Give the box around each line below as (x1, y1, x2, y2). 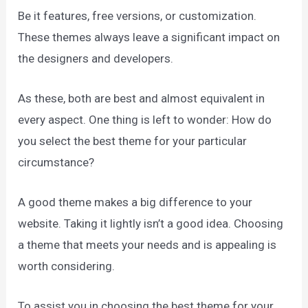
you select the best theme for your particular (18, 133, 247, 148)
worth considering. (18, 259, 115, 274)
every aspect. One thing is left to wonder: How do (18, 112, 272, 126)
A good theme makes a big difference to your (18, 195, 253, 210)
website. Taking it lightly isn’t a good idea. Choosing (18, 217, 284, 231)
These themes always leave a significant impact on (18, 30, 280, 44)
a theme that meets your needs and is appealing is (18, 238, 277, 252)
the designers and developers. (18, 51, 177, 65)
